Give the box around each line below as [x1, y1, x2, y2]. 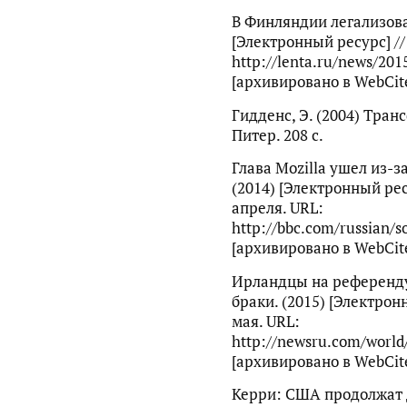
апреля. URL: [231, 198, 323, 219]
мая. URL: [231, 311, 300, 332]
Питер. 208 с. [231, 124, 323, 145]
